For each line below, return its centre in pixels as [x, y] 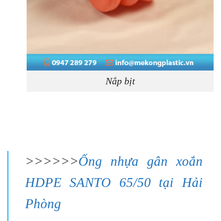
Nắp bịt [120, 81]
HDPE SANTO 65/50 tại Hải [114, 182]
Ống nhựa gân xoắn [140, 161]
